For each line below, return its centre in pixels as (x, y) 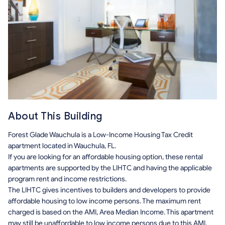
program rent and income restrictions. (67, 179)
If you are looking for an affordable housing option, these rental (105, 157)
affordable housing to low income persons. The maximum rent (104, 201)
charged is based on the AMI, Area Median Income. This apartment (111, 212)
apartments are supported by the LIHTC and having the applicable (110, 168)
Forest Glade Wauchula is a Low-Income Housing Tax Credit (100, 135)
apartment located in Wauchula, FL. (62, 146)
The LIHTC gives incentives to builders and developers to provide (109, 190)
